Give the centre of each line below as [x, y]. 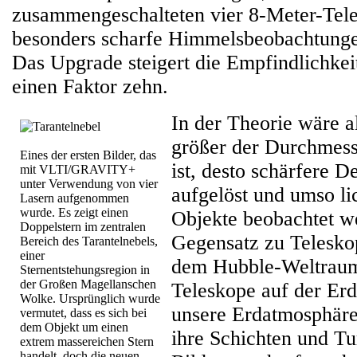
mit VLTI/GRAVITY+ [78, 169]
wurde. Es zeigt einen [74, 212]
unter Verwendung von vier [89, 184]
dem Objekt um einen [74, 327]
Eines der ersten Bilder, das [88, 155]
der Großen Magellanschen [88, 284]
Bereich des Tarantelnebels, [89, 241]
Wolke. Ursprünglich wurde [90, 298]
